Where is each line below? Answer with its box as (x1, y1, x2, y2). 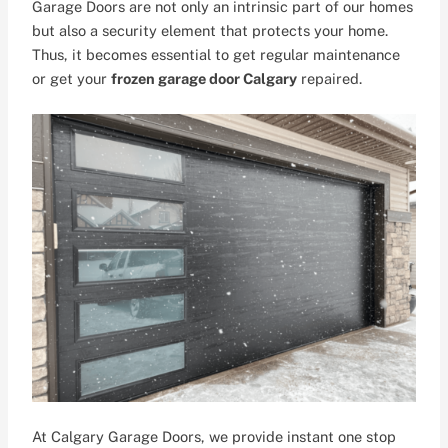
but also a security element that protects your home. (32, 22, 389, 40)
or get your (32, 70, 112, 88)
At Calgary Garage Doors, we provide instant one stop (32, 428, 397, 446)
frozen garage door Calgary (111, 70, 298, 88)
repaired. (297, 70, 363, 88)
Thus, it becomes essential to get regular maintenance (32, 46, 401, 64)
